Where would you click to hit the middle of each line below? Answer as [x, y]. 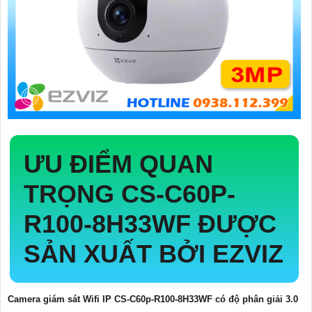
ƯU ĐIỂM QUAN [118, 164]
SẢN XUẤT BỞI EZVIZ [154, 253]
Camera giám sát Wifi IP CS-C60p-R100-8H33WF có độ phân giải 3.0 [153, 299]
